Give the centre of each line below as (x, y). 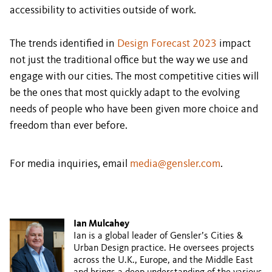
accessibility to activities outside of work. (103, 10)
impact (234, 44)
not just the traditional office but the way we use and (129, 60)
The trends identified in (63, 44)
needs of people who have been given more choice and (134, 109)
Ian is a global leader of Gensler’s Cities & (158, 236)
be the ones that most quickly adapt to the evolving (125, 93)
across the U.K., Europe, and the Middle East (163, 260)
